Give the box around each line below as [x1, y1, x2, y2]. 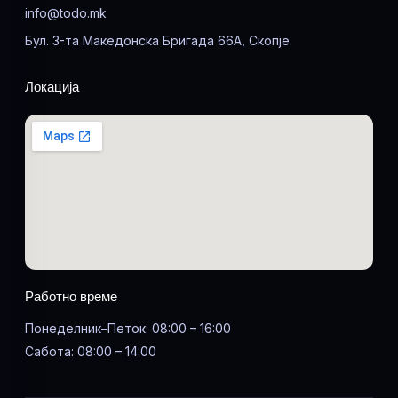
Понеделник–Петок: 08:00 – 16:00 [25, 321, 231, 337]
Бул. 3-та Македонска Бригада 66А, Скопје [25, 33, 290, 49]
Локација [25, 78, 79, 96]
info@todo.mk [25, 5, 107, 21]
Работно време [25, 288, 117, 306]
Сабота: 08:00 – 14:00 [25, 344, 156, 360]
